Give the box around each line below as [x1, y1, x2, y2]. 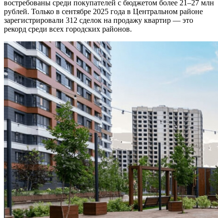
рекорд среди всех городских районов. [4, 24, 132, 33]
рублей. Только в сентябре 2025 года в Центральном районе [4, 7, 203, 16]
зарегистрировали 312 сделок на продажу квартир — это [4, 16, 193, 24]
